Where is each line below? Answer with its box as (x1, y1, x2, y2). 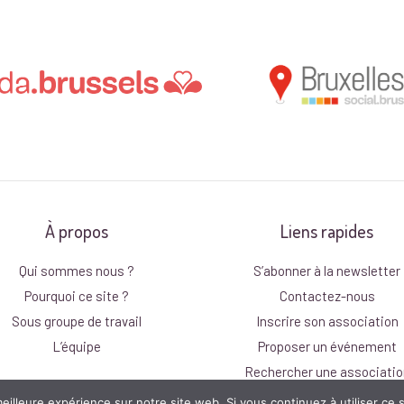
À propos (45, 218, 109, 243)
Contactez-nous (279, 287, 375, 304)
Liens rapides (280, 218, 374, 243)
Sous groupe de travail (12, 312, 142, 329)
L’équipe (52, 337, 102, 354)
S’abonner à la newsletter (253, 262, 401, 279)
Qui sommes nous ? (19, 262, 135, 279)
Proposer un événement (257, 337, 397, 354)
